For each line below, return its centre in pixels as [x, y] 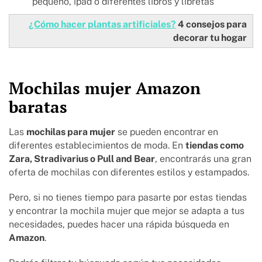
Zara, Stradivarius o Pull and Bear [82, 159]
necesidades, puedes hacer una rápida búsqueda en [119, 225]
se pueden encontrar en [167, 132]
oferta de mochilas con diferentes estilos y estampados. [130, 173]
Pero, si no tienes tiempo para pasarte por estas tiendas [128, 198]
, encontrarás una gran [203, 159]
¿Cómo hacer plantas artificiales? [102, 25]
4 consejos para [211, 25]
